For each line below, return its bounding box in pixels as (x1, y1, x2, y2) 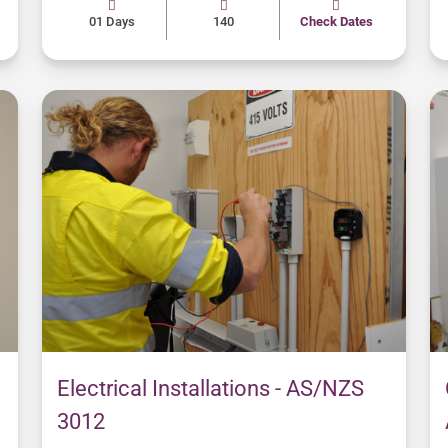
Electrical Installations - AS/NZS (57, 376, 364, 402)
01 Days (88, 14, 135, 30)
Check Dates (299, 14, 373, 30)
